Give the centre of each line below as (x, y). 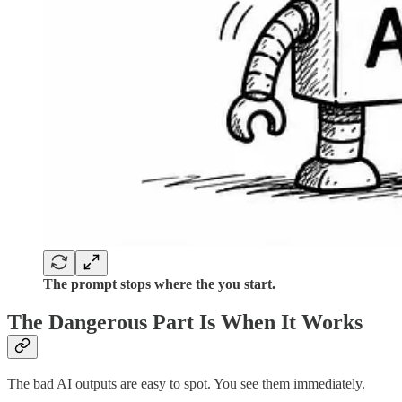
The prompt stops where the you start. (159, 284)
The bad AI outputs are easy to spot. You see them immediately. (186, 384)
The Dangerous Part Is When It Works (185, 322)
